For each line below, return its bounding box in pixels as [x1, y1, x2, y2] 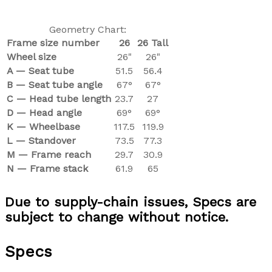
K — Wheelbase [7, 121, 80, 133]
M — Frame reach [7, 149, 91, 161]
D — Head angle [7, 107, 82, 119]
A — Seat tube [7, 65, 74, 77]
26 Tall [137, 37, 168, 49]
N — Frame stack [7, 163, 88, 175]
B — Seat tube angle [7, 79, 103, 91]
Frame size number [7, 37, 100, 49]
